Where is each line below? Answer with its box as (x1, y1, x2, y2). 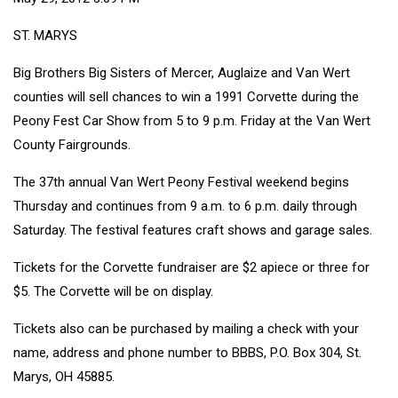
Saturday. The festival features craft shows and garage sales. (13, 221, 372, 238)
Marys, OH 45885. (13, 368, 115, 385)
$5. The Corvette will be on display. (13, 283, 213, 299)
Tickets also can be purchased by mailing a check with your (13, 320, 359, 337)
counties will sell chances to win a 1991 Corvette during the (13, 88, 359, 105)
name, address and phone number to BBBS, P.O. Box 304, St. (13, 344, 362, 361)
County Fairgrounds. (13, 136, 131, 153)
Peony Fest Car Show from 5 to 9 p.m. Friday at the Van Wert (13, 112, 370, 129)
